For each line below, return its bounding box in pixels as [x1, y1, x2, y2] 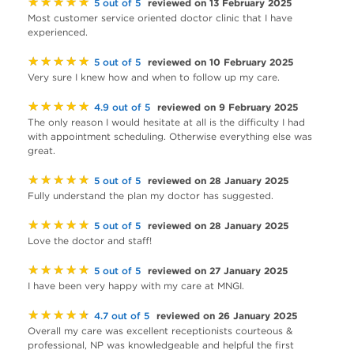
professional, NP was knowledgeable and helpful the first [28, 339, 294, 351]
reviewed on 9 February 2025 [157, 100, 299, 113]
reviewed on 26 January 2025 [156, 309, 298, 322]
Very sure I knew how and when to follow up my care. [28, 71, 280, 83]
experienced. [28, 26, 88, 38]
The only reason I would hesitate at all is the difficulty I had [28, 116, 305, 128]
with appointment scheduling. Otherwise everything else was [28, 130, 312, 142]
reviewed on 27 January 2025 [148, 264, 288, 277]
